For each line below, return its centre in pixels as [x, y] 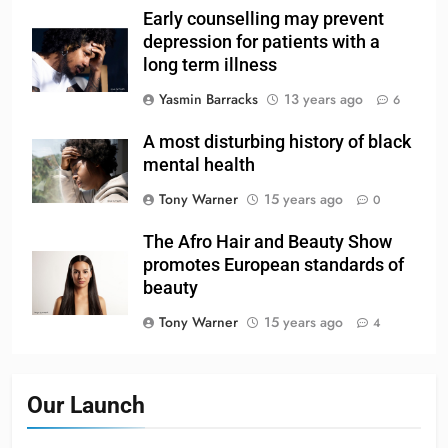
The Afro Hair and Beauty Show [267, 242]
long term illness [210, 65]
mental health [199, 165]
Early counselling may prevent [263, 19]
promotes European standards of [273, 265]
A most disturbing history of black [277, 142]
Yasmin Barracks [208, 99]
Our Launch [86, 405]
